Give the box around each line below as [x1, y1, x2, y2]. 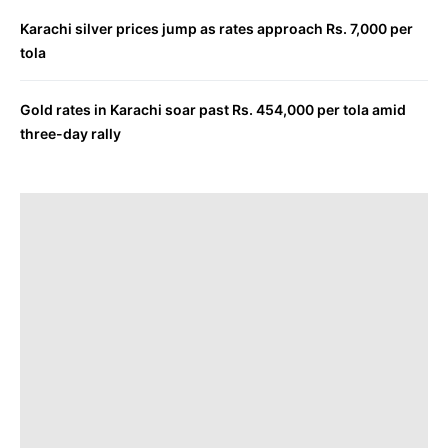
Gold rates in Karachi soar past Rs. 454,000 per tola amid [20, 101, 406, 118]
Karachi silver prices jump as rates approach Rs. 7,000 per [20, 20, 413, 37]
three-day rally [20, 125, 121, 142]
